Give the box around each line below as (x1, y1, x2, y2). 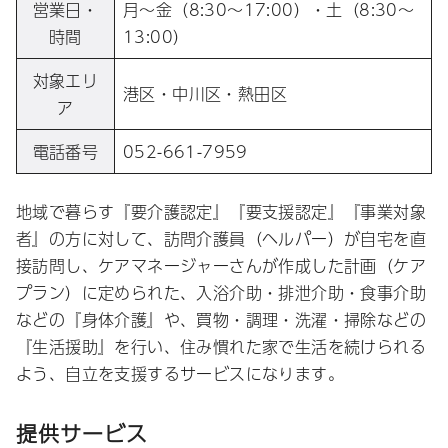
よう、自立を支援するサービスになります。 (16, 361, 344, 387)
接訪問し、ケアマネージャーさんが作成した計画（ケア (16, 253, 426, 279)
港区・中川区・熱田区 (123, 81, 287, 107)
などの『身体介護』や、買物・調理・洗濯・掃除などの (16, 307, 426, 333)
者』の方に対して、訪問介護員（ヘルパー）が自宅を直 (16, 226, 426, 252)
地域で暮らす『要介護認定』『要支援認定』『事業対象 (16, 199, 426, 225)
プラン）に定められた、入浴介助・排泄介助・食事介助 (16, 280, 426, 306)
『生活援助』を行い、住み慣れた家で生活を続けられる (16, 334, 426, 360)
